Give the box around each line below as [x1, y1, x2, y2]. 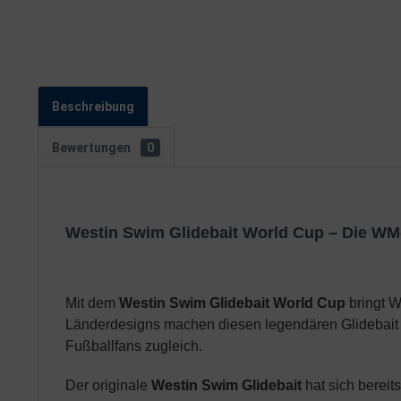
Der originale [65, 378, 151, 393]
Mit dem [65, 295, 119, 311]
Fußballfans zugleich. [65, 338, 202, 354]
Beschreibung [52, 99, 134, 114]
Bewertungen [52, 141, 133, 155]
